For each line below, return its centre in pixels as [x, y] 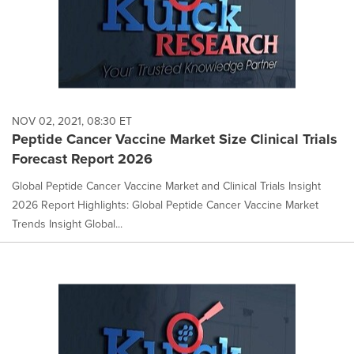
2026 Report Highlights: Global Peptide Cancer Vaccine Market [165, 205]
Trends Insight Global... [67, 224]
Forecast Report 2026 [82, 159]
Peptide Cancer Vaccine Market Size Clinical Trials [175, 139]
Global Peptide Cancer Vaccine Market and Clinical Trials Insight [166, 186]
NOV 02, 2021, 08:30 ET [72, 122]
